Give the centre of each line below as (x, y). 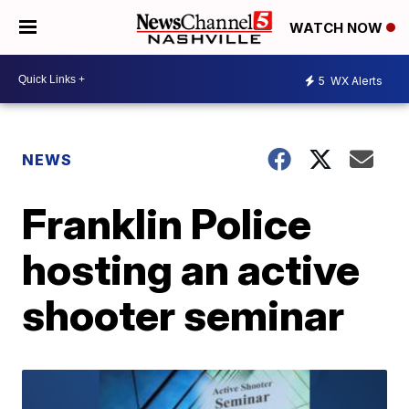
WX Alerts (355, 80)
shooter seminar (184, 315)
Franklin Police (167, 224)
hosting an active (191, 269)
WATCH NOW (338, 28)
